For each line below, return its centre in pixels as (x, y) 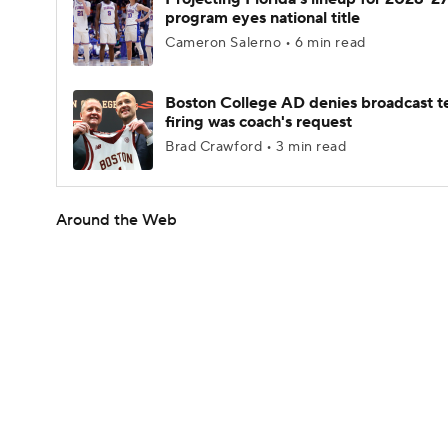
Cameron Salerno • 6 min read (265, 43)
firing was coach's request (258, 122)
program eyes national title (262, 18)
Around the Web (116, 220)
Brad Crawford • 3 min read (256, 147)
